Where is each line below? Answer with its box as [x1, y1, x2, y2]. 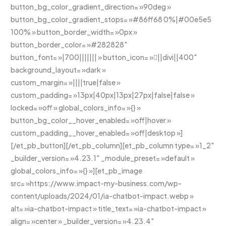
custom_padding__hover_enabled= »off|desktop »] [11, 128, 183, 137]
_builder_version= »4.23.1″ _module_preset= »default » [11, 153, 195, 162]
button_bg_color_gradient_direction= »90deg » [11, 2, 172, 11]
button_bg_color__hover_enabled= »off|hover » [11, 115, 172, 125]
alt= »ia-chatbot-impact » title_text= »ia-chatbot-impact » [11, 203, 207, 213]
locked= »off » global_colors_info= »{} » [11, 102, 141, 112]
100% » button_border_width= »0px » [11, 27, 138, 36]
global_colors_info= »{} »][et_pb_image [11, 165, 143, 175]
